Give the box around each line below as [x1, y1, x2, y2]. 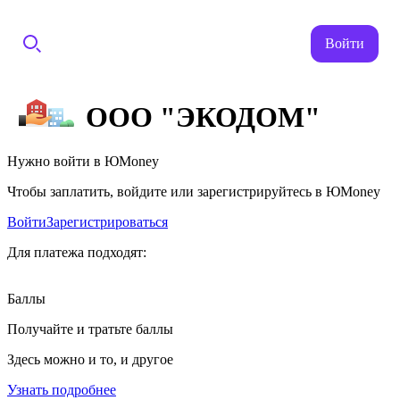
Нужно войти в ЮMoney [7, 153, 159, 169]
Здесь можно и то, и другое [7, 351, 173, 367]
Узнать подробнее [7, 381, 116, 397]
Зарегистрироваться [46, 213, 168, 229]
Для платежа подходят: [7, 244, 146, 260]
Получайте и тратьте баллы [7, 321, 173, 337]
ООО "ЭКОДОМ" [86, 101, 321, 134]
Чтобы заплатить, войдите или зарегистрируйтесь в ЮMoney [7, 183, 380, 199]
